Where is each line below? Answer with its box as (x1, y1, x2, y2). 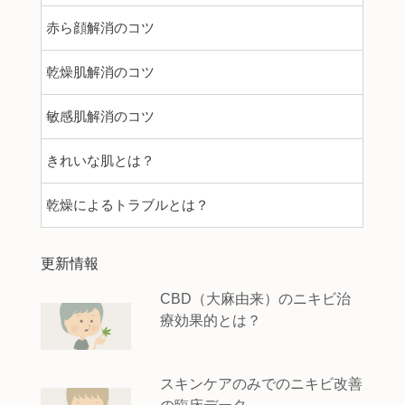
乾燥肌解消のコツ (45, 64, 155, 80)
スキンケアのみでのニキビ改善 (159, 375, 363, 391)
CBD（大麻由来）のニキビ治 (159, 290, 351, 306)
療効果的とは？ (159, 312, 261, 328)
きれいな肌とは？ (45, 153, 155, 168)
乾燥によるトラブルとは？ (45, 197, 209, 212)
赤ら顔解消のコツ (45, 20, 155, 35)
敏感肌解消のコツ (45, 108, 155, 124)
